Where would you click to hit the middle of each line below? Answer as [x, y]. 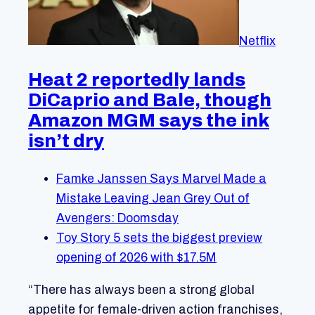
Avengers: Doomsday [117, 219]
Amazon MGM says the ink [149, 121]
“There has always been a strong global [141, 290]
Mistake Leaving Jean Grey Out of [153, 199]
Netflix [257, 41]
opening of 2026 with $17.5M [136, 258]
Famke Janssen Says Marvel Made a [161, 179]
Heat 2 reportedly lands [137, 80]
